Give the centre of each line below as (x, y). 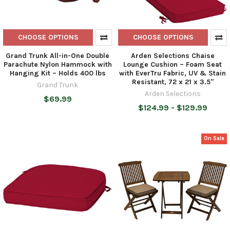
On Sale (214, 139)
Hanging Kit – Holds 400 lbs (57, 73)
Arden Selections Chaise (172, 55)
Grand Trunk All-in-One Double (57, 55)
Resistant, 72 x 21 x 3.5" (172, 82)
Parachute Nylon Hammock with (57, 64)
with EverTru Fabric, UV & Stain (172, 73)
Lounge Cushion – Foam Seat (172, 64)
